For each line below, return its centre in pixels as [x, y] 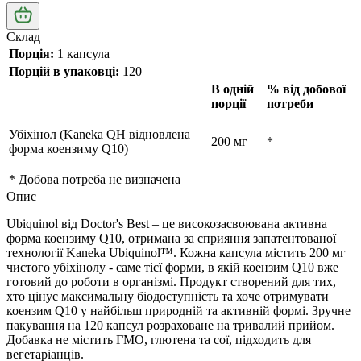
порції [228, 103]
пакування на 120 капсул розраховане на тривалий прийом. [170, 325]
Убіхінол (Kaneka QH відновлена [100, 134]
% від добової [306, 89]
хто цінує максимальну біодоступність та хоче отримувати [168, 296]
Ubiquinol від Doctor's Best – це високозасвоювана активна [167, 223]
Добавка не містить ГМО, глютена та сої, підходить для [159, 339]
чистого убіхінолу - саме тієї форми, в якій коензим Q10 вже [172, 267]
